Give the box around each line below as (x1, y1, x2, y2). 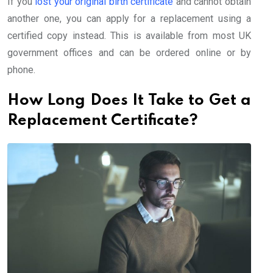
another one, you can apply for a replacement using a (7, 12, 251, 24)
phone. (7, 63, 35, 76)
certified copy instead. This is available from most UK (7, 29, 251, 41)
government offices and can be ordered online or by (7, 46, 251, 58)
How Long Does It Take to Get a (7, 93, 251, 108)
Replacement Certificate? (7, 113, 198, 129)
